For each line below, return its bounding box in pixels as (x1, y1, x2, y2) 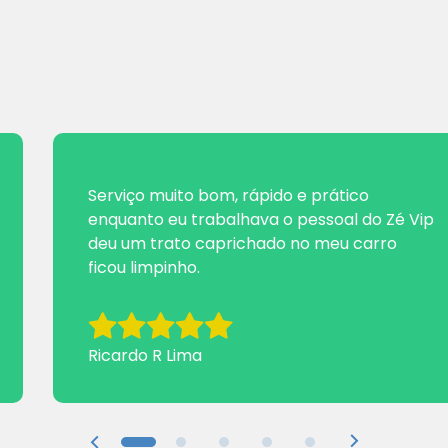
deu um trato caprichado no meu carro (88, 232, 397, 255)
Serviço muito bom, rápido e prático (88, 184, 369, 207)
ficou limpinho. (88, 256, 200, 279)
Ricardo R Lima (88, 344, 202, 367)
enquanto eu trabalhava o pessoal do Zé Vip (88, 208, 434, 231)
